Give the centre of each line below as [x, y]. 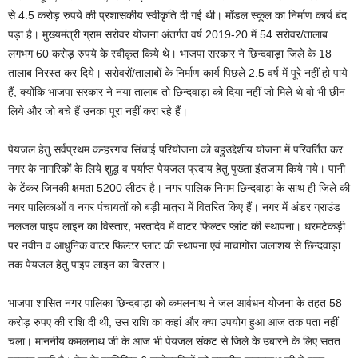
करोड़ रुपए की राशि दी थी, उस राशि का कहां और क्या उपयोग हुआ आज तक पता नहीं [173, 322]
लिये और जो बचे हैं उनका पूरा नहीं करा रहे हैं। [98, 111]
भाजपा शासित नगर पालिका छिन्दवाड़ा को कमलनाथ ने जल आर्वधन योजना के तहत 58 [175, 302]
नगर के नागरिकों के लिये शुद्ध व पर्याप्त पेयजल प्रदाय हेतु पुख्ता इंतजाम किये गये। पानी [177, 168]
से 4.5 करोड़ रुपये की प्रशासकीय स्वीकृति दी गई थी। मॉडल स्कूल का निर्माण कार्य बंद [177, 15]
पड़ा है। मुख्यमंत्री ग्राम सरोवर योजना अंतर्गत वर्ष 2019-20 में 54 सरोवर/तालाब [168, 34]
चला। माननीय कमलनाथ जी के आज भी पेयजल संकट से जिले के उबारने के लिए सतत [174, 341]
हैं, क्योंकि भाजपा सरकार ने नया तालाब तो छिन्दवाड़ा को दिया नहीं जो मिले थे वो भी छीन [177, 91]
